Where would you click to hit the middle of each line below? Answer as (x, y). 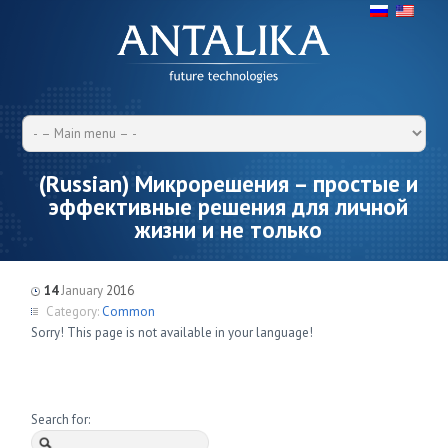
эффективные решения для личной (229, 206)
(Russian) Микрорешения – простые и (229, 183)
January (82, 290)
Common (129, 311)
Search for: (61, 419)
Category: (73, 311)
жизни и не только (229, 229)
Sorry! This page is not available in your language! (172, 332)
